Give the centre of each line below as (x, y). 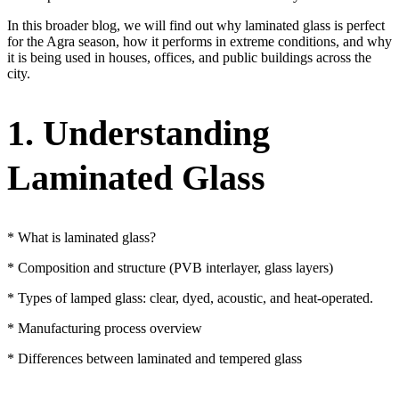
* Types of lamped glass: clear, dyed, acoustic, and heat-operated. (190, 298)
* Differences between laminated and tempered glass (155, 359)
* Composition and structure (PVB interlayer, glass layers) (170, 268)
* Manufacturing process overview (105, 329)
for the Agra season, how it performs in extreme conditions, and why (199, 42)
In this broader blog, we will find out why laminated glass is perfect (196, 26)
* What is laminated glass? (81, 238)
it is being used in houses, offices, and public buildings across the (189, 58)
